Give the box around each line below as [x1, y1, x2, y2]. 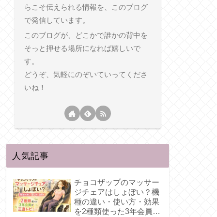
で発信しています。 [24, 15, 90, 24]
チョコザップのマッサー [74, 178, 159, 186]
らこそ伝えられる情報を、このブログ [24, 2, 148, 11]
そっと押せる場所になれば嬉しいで [24, 44, 140, 53]
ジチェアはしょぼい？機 [74, 187, 159, 196]
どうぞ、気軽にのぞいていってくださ [24, 70, 148, 79]
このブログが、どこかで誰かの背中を [24, 31, 148, 40]
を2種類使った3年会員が [74, 207, 160, 216]
